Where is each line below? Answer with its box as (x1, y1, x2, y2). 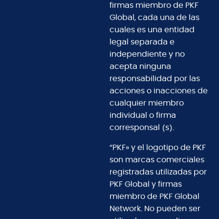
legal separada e (109, 37, 175, 47)
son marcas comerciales (109, 155, 204, 165)
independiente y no (109, 49, 185, 60)
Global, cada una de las (109, 13, 199, 23)
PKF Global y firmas (109, 179, 182, 190)
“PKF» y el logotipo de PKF (109, 143, 206, 153)
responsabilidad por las (109, 74, 200, 84)
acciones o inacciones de (109, 86, 208, 96)
